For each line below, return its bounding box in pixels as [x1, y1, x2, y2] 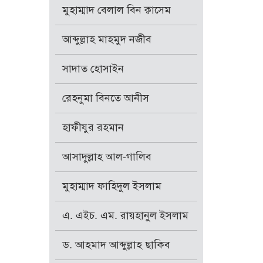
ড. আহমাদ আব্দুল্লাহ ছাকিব [62, 238, 170, 252]
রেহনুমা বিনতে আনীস [62, 92, 149, 105]
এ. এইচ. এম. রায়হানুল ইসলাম [62, 209, 188, 222]
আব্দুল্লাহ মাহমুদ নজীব [62, 33, 151, 46]
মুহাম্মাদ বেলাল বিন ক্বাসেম [62, 4, 171, 17]
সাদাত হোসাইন [62, 62, 124, 76]
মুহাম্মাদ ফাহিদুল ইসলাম [62, 180, 161, 193]
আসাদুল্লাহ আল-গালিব [62, 150, 151, 164]
